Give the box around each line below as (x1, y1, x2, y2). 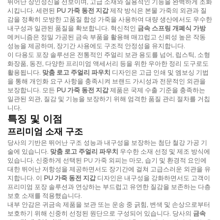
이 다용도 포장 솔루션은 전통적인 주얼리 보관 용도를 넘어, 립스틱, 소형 (7, 50, 210, 58)
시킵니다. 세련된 (7, 6, 56, 14)
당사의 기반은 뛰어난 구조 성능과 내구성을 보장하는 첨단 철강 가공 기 (7, 138, 207, 146)
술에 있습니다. (7, 147, 50, 155)
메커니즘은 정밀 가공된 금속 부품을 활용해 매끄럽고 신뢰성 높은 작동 (7, 32, 206, 41)
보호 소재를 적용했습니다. (7, 191, 82, 199)
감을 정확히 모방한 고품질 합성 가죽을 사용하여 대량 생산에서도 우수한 (7, 15, 212, 23)
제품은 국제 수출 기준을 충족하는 (110, 85, 205, 94)
